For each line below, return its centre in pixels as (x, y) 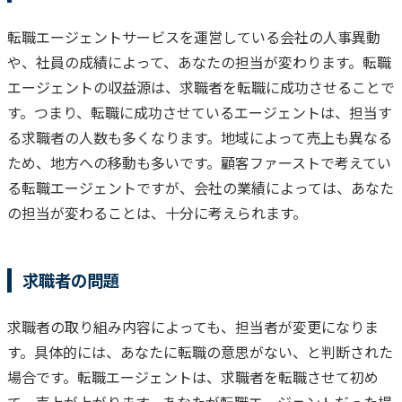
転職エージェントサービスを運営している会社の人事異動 (194, 36)
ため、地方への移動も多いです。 (114, 162)
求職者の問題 (71, 280)
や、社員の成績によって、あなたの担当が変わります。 (185, 61)
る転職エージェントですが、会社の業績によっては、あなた (201, 187)
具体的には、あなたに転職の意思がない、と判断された (214, 351)
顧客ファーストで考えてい (306, 162)
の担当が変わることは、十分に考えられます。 (157, 212)
